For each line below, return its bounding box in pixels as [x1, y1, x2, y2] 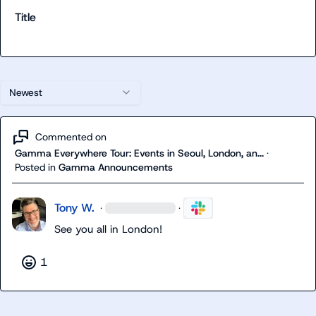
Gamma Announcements [59, 160, 173, 174]
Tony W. [54, 200, 95, 215]
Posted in [15, 160, 56, 174]
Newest [9, 85, 42, 99]
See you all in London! [54, 221, 162, 236]
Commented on [35, 130, 107, 144]
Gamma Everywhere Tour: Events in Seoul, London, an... [15, 146, 264, 159]
